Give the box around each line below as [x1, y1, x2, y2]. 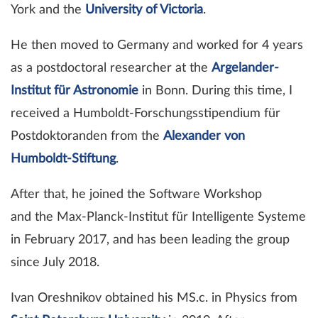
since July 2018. [11, 256, 99, 270]
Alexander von [163, 130, 245, 143]
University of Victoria [85, 4, 203, 17]
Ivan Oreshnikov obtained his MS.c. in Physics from [11, 292, 297, 305]
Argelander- [212, 62, 279, 75]
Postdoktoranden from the [11, 130, 163, 143]
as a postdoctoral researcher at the [11, 62, 212, 75]
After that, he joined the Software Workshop [11, 188, 262, 202]
